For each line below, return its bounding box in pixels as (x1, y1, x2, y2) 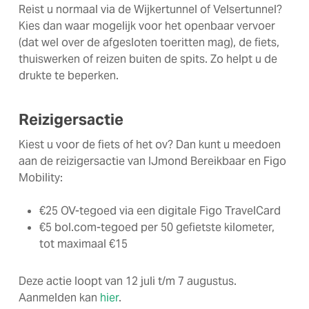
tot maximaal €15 (39, 237, 128, 251)
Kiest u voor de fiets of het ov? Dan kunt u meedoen (18, 137, 281, 152)
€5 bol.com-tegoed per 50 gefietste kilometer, (39, 220, 275, 235)
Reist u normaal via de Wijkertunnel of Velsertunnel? (18, 2, 282, 17)
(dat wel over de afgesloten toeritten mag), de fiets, (18, 35, 279, 50)
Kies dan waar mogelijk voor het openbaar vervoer (18, 19, 275, 33)
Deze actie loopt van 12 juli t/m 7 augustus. (18, 274, 237, 288)
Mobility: (18, 170, 63, 185)
